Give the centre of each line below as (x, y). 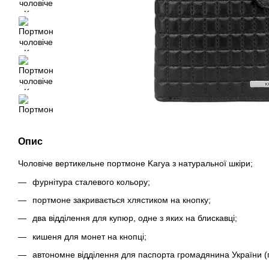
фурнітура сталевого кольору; (91, 182)
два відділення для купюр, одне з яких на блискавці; (135, 218)
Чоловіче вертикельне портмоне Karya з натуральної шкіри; (135, 164)
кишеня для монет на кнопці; (89, 236)
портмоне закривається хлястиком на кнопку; (122, 200)
